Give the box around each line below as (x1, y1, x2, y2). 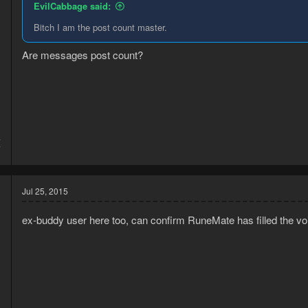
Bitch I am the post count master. (34, 20, 167, 34)
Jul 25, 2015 (22, 185, 68, 197)
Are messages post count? (22, 47, 143, 63)
